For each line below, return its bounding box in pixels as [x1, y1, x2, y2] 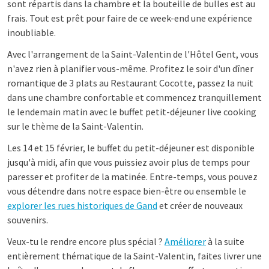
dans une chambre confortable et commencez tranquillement [7, 91, 262, 103]
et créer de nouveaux [157, 199, 243, 211]
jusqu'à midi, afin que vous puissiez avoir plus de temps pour [7, 156, 250, 168]
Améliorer [165, 235, 206, 247]
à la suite [206, 235, 244, 247]
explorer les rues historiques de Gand [7, 199, 157, 211]
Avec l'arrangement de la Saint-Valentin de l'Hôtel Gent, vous [7, 48, 259, 60]
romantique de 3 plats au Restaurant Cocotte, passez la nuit [7, 77, 253, 89]
